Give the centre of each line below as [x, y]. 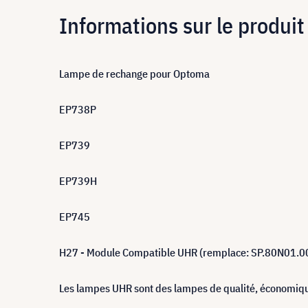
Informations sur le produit [182, 25]
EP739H [78, 181]
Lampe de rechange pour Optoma [134, 74]
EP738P [78, 109]
